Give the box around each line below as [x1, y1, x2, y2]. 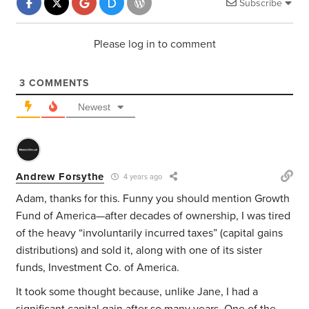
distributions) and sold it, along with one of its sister [16, 243, 263, 258]
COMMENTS [26, 77, 90, 90]
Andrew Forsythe [16, 170, 104, 183]
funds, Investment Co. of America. [16, 261, 180, 275]
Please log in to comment [93, 37, 216, 52]
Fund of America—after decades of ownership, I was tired [16, 209, 291, 223]
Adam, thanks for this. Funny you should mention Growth [16, 192, 290, 206]
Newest [78, 101, 111, 113]
